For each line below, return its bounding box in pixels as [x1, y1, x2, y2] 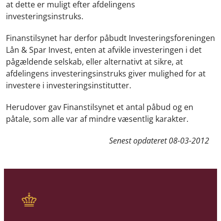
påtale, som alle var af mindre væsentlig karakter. [6, 113, 188, 125]
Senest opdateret [109, 135, 169, 147]
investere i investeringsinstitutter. [6, 80, 133, 91]
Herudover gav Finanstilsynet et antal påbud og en [6, 102, 193, 113]
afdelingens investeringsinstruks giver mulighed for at [6, 68, 206, 79]
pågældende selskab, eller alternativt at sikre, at [6, 56, 183, 68]
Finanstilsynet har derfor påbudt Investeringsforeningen [6, 33, 215, 44]
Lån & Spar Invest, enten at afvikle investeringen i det [6, 44, 202, 56]
